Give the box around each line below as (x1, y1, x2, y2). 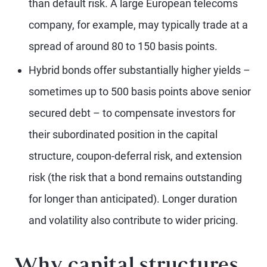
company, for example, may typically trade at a (29, 18, 248, 31)
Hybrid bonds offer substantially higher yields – (29, 64, 250, 76)
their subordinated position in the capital (29, 128, 218, 141)
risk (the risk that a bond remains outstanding (29, 171, 242, 184)
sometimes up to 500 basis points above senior (29, 85, 251, 98)
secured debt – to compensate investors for (29, 107, 235, 119)
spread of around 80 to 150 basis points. (29, 40, 218, 52)
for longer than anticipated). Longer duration (29, 193, 237, 205)
